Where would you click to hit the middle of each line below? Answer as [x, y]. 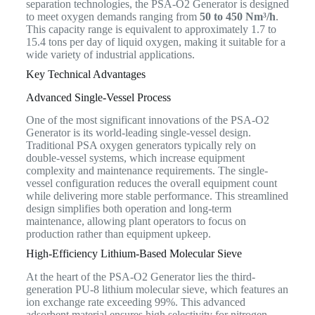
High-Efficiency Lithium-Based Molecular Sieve [134, 254]
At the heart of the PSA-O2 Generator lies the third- [140, 277]
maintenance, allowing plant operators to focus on [136, 221]
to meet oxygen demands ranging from [112, 16]
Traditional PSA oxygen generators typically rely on [141, 146]
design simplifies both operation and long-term [128, 209]
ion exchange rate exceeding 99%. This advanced [135, 302]
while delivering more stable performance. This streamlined [157, 196]
